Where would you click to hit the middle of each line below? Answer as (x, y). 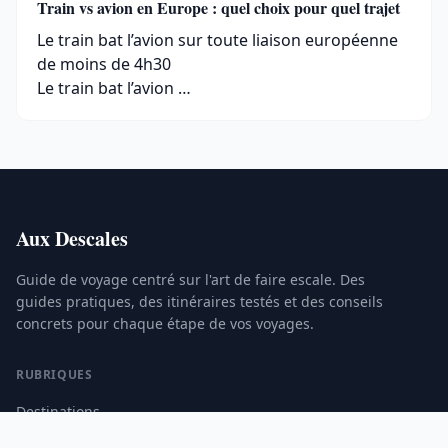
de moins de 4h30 (104, 64)
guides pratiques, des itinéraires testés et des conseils (199, 301)
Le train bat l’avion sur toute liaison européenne (217, 40)
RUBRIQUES (54, 374)
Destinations (58, 411)
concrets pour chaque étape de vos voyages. (165, 323)
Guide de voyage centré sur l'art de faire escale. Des (190, 279)
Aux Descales (72, 238)
